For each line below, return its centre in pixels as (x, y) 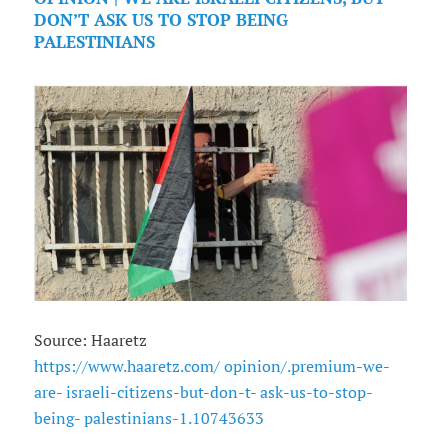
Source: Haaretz (90, 340)
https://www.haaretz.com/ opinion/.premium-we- (211, 366)
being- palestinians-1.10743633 (148, 418)
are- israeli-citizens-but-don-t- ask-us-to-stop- (203, 392)
